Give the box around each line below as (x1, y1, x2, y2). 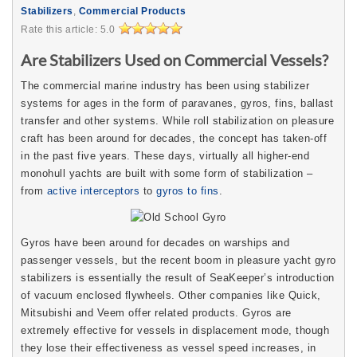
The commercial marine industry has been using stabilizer (21, 80, 309, 92)
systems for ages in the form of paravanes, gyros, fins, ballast (21, 97, 334, 110)
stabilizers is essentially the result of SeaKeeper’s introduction (21, 271, 335, 284)
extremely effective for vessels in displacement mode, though (21, 324, 329, 336)
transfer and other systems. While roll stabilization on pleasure (21, 115, 334, 127)
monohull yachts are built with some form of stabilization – (21, 167, 313, 180)
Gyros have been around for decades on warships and (21, 236, 289, 249)
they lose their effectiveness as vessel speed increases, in (21, 341, 316, 354)
